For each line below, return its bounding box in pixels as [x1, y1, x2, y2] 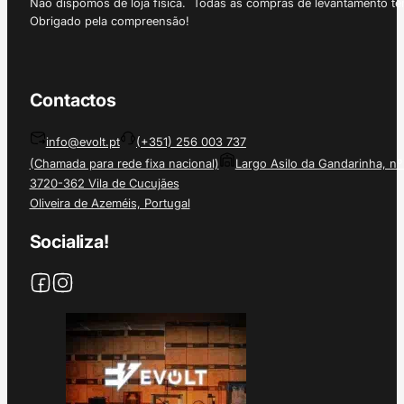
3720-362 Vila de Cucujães [29, 176, 179, 191]
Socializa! [29, 231, 109, 253]
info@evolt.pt [45, 134, 120, 150]
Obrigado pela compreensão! [29, 14, 189, 29]
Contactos [29, 89, 116, 112]
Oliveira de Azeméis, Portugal [29, 196, 190, 211]
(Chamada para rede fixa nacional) [29, 156, 219, 171]
